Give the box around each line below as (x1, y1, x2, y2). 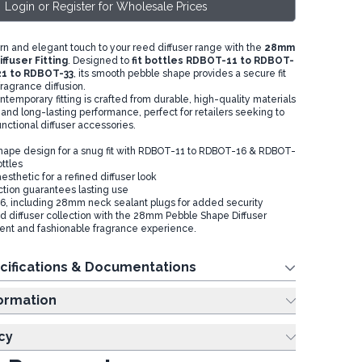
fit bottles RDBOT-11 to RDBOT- (131, 55, 294, 66)
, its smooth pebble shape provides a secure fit (73, 68, 286, 79)
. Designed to (67, 55, 132, 66)
